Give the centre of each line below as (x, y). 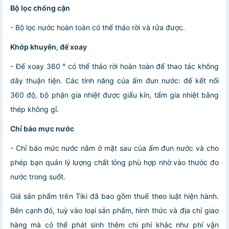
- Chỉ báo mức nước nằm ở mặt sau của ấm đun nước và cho (114, 148)
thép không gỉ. (35, 109)
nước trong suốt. (38, 176)
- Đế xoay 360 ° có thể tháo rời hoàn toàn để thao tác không (114, 66)
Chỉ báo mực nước (42, 128)
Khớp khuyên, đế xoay (49, 47)
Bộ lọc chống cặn (40, 8)
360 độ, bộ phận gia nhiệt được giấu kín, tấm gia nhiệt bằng (114, 95)
